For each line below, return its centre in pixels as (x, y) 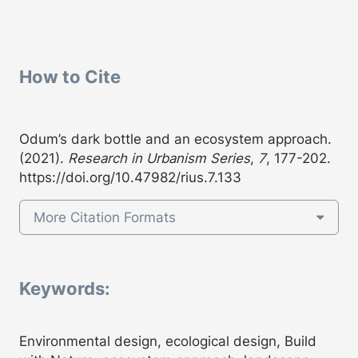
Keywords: (65, 288)
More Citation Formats (104, 217)
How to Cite (70, 76)
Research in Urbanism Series (159, 158)
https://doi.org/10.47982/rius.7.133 (130, 177)
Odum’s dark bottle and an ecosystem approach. (175, 139)
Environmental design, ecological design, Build (168, 341)
